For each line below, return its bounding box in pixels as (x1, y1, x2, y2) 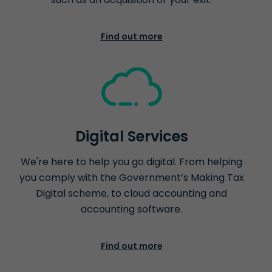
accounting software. (81, 202, 182, 217)
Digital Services (75, 126, 188, 147)
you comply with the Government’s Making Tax (19, 171, 244, 185)
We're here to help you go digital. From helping (21, 155, 242, 169)
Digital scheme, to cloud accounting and (36, 186, 227, 201)
